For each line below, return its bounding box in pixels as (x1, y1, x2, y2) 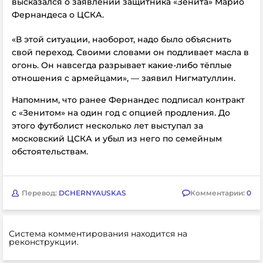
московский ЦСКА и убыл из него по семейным (12, 133, 222, 144)
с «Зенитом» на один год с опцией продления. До (12, 107, 230, 118)
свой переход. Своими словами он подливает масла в (12, 47, 249, 58)
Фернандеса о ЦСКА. (12, 9, 104, 20)
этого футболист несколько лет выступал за (12, 120, 203, 131)
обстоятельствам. (12, 146, 88, 157)
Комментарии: (190, 188, 247, 197)
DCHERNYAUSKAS (59, 188, 126, 197)
